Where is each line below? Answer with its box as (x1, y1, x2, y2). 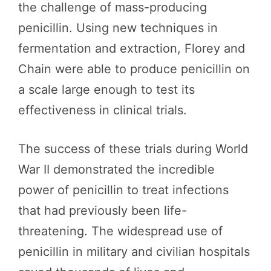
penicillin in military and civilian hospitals (18, 244, 250, 259)
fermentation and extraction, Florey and (18, 41, 245, 56)
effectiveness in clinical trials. (18, 103, 187, 117)
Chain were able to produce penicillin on (18, 62, 250, 76)
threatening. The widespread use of (18, 224, 223, 238)
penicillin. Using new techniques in (18, 21, 218, 35)
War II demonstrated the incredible (18, 162, 215, 177)
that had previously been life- (18, 203, 187, 218)
